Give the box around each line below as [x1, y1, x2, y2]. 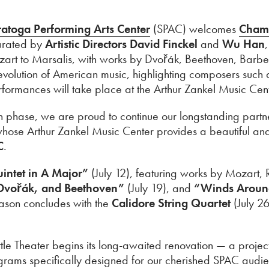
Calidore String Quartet [112, 195, 231, 211]
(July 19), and [124, 180, 194, 196]
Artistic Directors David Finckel [45, 36, 201, 52]
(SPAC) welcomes [150, 21, 239, 37]
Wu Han [219, 36, 265, 52]
